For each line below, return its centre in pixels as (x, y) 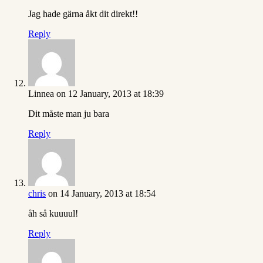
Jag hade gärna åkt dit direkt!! (83, 14)
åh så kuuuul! (53, 214)
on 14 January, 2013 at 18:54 (102, 194)
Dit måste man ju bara (69, 114)
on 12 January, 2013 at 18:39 (110, 94)
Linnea (41, 94)
